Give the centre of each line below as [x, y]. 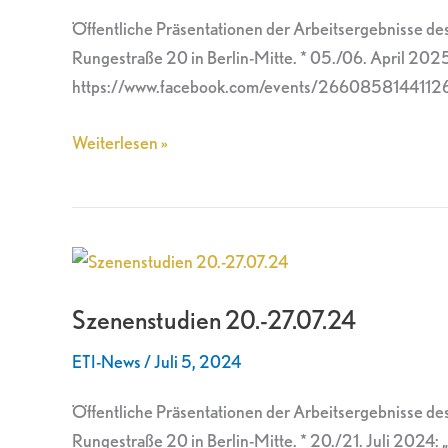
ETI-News [106, 362]
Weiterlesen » [120, 143]
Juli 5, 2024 [197, 362]
